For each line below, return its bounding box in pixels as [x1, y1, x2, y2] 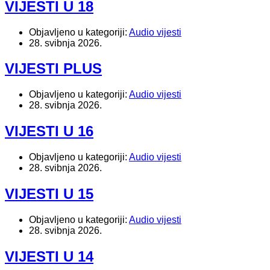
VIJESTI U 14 [5, 248, 93, 265]
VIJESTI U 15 [5, 186, 93, 202]
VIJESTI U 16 [5, 123, 93, 140]
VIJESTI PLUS [5, 60, 102, 77]
